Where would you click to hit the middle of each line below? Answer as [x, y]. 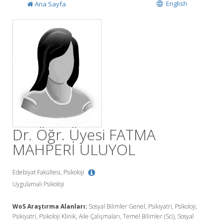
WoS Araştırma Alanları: [50, 207]
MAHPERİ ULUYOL [74, 150]
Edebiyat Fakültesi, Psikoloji [49, 172]
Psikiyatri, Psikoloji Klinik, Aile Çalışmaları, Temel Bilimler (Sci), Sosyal [103, 217]
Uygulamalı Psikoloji [38, 184]
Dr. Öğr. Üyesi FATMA [84, 135]
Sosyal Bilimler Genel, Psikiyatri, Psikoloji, [142, 207]
